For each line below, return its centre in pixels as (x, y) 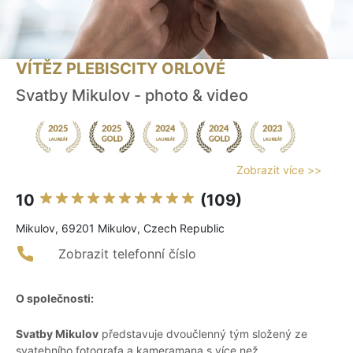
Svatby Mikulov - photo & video (132, 96)
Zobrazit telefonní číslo (127, 254)
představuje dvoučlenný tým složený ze (203, 334)
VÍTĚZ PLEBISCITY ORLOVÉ (121, 69)
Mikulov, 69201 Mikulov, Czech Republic (120, 229)
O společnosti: (55, 299)
